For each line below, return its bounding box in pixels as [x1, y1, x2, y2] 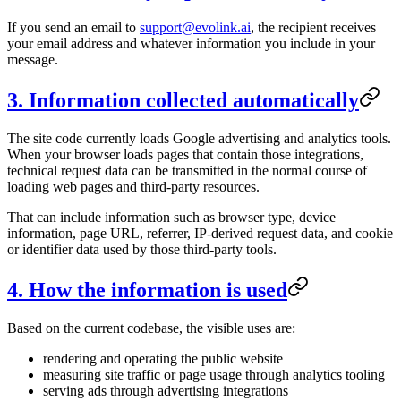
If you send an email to [7, 20, 140, 36]
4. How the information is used [7, 277, 287, 302]
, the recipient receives [251, 20, 376, 36]
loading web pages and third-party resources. [7, 178, 260, 194]
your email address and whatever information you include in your [7, 36, 375, 52]
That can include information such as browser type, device [7, 209, 336, 225]
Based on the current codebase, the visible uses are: [7, 320, 295, 336]
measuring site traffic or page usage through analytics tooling [43, 366, 385, 382]
